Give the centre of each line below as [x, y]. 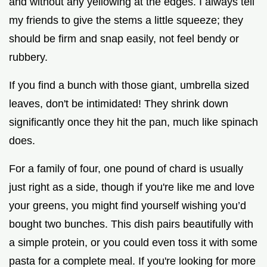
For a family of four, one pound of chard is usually [126, 168]
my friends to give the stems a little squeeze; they [126, 20]
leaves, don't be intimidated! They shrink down [119, 103]
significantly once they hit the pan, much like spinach [133, 122]
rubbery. [28, 57]
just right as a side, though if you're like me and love [132, 187]
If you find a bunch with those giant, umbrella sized [129, 85]
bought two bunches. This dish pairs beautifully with [131, 224]
